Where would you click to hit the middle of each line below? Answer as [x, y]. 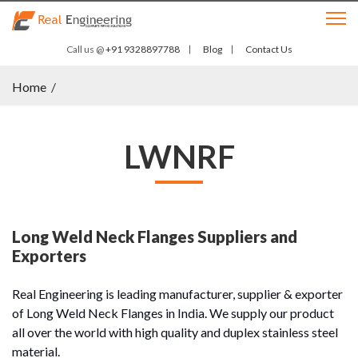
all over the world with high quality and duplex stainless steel [175, 332]
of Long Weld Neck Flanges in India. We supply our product [173, 312]
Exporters [49, 255]
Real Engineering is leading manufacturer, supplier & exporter [177, 293]
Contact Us [268, 49]
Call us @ [85, 49]
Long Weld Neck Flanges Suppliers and [155, 236]
